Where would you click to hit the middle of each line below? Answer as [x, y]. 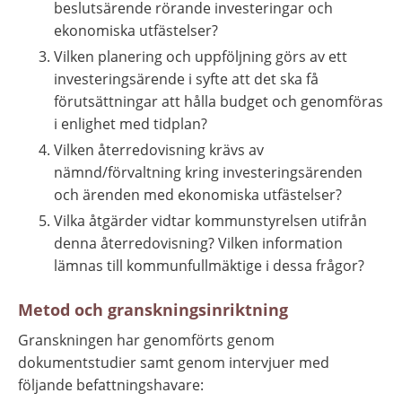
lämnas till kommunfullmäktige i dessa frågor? [209, 265]
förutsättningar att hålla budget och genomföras [218, 101]
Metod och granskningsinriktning [153, 309]
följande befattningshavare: [111, 385]
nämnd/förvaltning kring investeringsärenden [208, 172]
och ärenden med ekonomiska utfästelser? [198, 194]
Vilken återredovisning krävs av [159, 149]
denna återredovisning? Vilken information [198, 243]
